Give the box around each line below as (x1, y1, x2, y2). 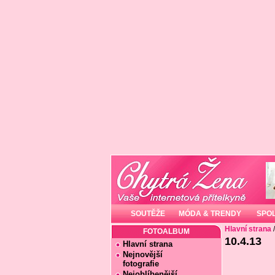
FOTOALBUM (142, 227, 190, 236)
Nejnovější (122, 250, 163, 259)
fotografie (115, 259, 159, 268)
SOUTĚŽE (131, 209, 165, 218)
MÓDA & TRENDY (178, 209, 241, 218)
